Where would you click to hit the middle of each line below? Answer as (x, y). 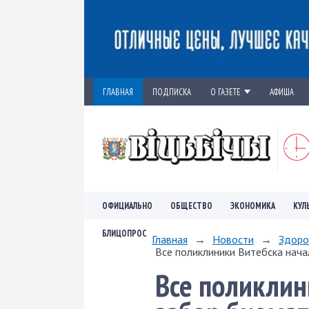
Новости (233, 239)
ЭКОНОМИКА (253, 205)
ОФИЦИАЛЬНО (127, 205)
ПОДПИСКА (172, 91)
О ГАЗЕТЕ (226, 91)
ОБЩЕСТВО (191, 205)
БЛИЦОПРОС (124, 233)
